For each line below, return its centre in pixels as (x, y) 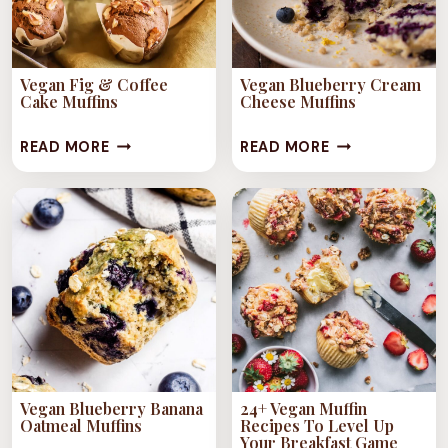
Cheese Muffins (298, 101)
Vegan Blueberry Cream (330, 84)
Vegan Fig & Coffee (94, 84)
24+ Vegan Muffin (303, 408)
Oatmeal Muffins (81, 425)
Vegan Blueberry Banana (111, 408)
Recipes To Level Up (317, 425)
